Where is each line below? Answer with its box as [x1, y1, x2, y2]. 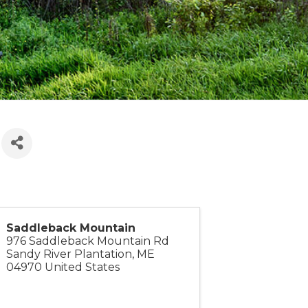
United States [44, 260, 120, 274]
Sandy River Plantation [5, 247, 132, 261]
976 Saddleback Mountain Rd [5, 234, 169, 247]
